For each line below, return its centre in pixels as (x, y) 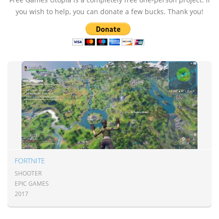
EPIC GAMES (32, 184)
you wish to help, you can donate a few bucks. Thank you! (109, 11)
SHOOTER (28, 173)
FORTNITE (30, 161)
